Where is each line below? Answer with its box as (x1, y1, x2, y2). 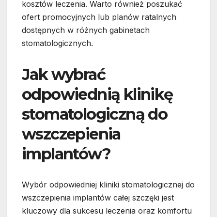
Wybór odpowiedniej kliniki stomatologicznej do (22, 179, 195, 189)
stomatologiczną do (22, 104, 168, 124)
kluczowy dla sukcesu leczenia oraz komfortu (22, 205, 192, 216)
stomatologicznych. (22, 38, 93, 48)
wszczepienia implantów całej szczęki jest (22, 192, 174, 202)
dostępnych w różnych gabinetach (22, 25, 150, 35)
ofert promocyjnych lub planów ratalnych (22, 12, 176, 22)
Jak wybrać (22, 64, 105, 84)
